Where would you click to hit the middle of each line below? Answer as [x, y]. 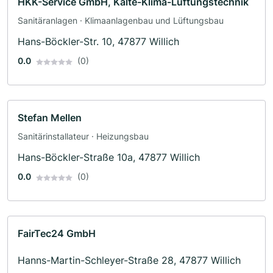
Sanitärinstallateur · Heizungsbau [83, 136]
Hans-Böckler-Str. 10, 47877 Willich [98, 42]
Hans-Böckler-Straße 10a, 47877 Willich [109, 158]
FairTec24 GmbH [57, 234]
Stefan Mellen [50, 118]
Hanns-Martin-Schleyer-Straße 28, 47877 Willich [129, 261]
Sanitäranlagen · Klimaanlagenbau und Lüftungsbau [121, 21]
